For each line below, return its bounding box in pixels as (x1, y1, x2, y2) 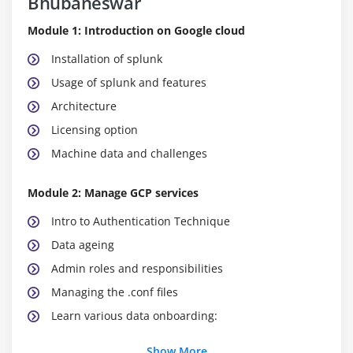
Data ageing (51, 236, 114, 252)
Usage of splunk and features (51, 74, 206, 90)
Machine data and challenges (51, 145, 207, 161)
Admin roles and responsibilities (51, 260, 223, 276)
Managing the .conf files (51, 284, 178, 299)
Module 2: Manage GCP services (28, 184, 199, 200)
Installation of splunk (51, 50, 162, 66)
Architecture (51, 98, 117, 113)
